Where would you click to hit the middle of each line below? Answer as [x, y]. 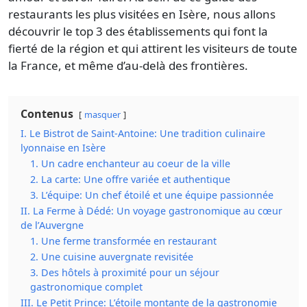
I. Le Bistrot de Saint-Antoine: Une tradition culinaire [143, 133]
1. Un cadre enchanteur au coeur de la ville [130, 163]
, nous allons [241, 14]
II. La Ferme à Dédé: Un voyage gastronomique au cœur [151, 210]
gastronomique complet [86, 286]
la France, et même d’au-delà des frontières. [128, 65]
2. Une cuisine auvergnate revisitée [112, 256]
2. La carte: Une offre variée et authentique [130, 179]
